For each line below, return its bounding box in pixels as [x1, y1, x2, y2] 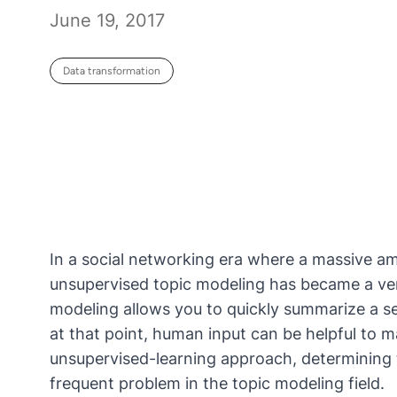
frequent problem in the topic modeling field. [50, 373, 385, 393]
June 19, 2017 [50, 10, 165, 31]
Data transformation [63, 65, 160, 77]
